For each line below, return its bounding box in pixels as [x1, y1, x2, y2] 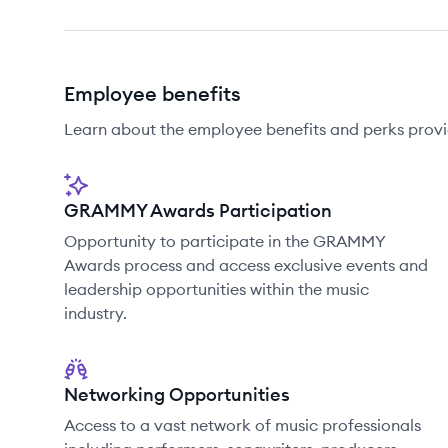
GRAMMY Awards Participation [64, 199, 332, 222]
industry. [64, 303, 127, 323]
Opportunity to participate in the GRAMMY [64, 231, 385, 251]
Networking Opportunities [64, 383, 290, 406]
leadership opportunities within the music [64, 279, 369, 299]
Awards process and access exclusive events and [64, 255, 428, 275]
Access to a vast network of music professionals [64, 415, 421, 435]
